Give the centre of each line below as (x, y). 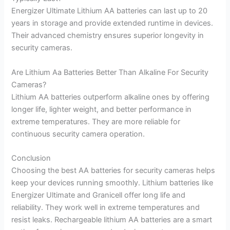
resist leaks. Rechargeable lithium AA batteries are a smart (112, 220)
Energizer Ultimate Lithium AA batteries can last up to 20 (110, 11)
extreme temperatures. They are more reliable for (96, 121)
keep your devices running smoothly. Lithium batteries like (112, 183)
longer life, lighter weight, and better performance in (102, 109)
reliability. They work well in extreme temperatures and (106, 208)
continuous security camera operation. (78, 134)
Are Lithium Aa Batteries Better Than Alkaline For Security (110, 72)
